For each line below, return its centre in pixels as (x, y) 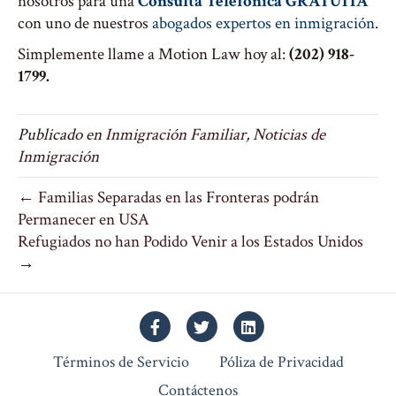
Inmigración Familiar (175, 135)
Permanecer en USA (84, 220)
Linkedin (277, 326)
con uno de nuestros (85, 23)
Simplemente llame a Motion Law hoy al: (153, 54)
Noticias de (289, 135)
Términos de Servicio (121, 362)
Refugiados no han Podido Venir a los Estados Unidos (190, 242)
